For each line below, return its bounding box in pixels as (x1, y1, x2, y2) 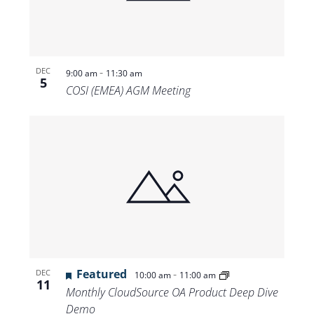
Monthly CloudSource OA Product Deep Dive (65, 285, 278, 301)
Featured (76, 266, 127, 282)
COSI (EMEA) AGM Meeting (65, 82, 191, 98)
